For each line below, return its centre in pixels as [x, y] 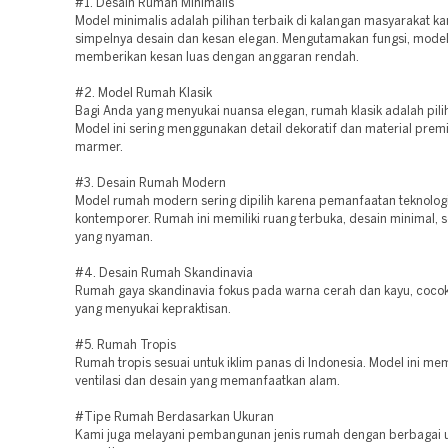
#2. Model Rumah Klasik [143, 93]
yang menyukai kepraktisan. [153, 309]
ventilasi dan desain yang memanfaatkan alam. [207, 381]
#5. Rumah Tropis [125, 345]
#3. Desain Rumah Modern [150, 183]
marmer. [99, 147]
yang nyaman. [114, 237]
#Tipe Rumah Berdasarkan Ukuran [174, 417]
